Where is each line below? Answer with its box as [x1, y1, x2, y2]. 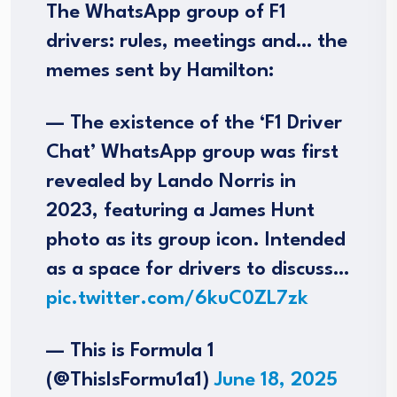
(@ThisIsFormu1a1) [46, 370, 214, 390]
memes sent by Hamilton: [46, 61, 274, 81]
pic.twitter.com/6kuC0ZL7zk [46, 289, 308, 308]
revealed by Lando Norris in [46, 172, 296, 191]
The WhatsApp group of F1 [46, 3, 286, 22]
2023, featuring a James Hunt [46, 201, 315, 221]
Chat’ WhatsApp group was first [46, 143, 339, 162]
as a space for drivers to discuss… [46, 260, 349, 279]
